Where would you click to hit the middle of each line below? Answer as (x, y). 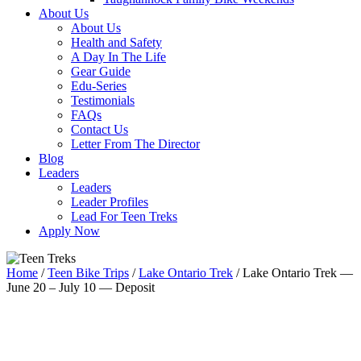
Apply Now (69, 231)
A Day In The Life (118, 57)
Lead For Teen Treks (124, 216)
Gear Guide (101, 71)
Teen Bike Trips (88, 273)
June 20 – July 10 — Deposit (81, 287)
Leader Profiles (110, 202)
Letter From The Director (135, 144)
